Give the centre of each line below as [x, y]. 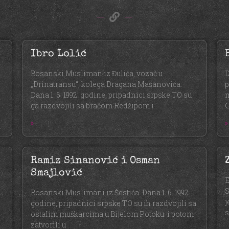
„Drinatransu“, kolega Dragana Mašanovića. [106, 84]
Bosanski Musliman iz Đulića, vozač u [97, 74]
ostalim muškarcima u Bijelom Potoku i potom [112, 214]
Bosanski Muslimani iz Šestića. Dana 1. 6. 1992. [110, 193]
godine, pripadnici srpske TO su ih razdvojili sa [113, 203]
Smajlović [56, 174]
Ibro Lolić [59, 54]
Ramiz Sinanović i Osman [95, 161]
